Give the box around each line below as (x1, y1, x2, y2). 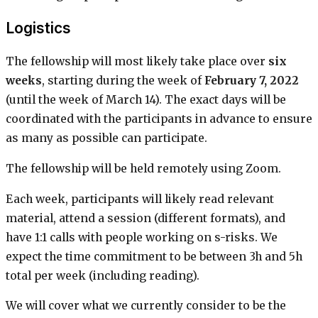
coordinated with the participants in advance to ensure (6, 112, 312, 126)
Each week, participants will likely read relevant (6, 192, 274, 206)
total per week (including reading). (6, 268, 199, 283)
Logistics (6, 18, 71, 37)
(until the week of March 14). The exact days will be (6, 93, 286, 107)
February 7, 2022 (204, 74, 299, 88)
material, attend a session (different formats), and (6, 211, 285, 225)
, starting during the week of (42, 74, 204, 88)
